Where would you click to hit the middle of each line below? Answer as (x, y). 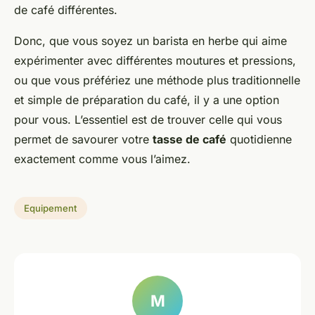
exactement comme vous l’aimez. (102, 159)
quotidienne (259, 140)
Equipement (51, 208)
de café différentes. (66, 10)
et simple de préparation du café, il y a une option (147, 100)
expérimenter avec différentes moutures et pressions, (155, 61)
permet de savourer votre (83, 140)
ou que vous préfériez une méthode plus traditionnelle (157, 81)
